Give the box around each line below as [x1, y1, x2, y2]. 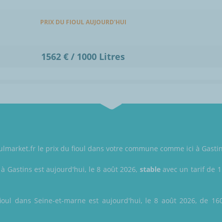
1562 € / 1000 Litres [41, 51, 125, 63]
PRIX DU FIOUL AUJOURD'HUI [40, 18, 126, 27]
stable [139, 165, 161, 174]
